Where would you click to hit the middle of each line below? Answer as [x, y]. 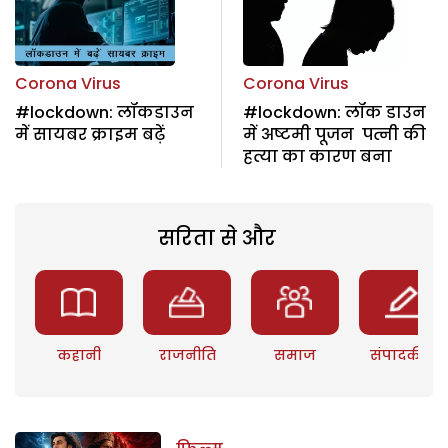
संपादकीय [403, 354]
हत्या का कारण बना [317, 156]
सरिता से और [216, 237]
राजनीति [187, 354]
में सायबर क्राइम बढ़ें [90, 134]
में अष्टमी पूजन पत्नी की [334, 134]
